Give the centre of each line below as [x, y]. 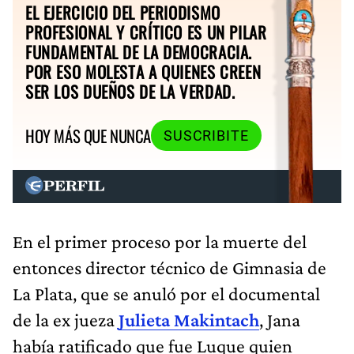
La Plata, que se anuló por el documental [166, 293]
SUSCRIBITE [206, 136]
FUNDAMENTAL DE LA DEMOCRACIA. [139, 51]
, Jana [280, 319]
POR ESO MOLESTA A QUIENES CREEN [143, 71]
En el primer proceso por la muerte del [160, 241]
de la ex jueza [66, 319]
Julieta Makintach [189, 319]
